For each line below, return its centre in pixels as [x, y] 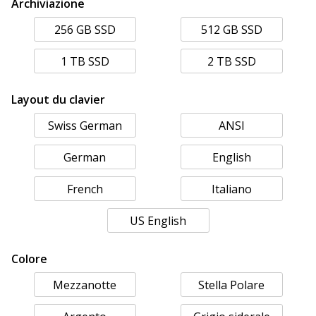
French [85, 189]
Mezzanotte [85, 285]
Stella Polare [231, 285]
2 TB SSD [231, 62]
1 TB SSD [85, 62]
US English [158, 221]
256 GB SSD [85, 30]
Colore [29, 259]
